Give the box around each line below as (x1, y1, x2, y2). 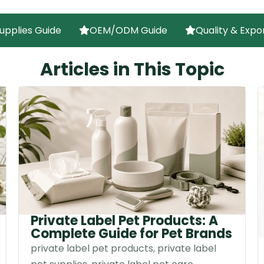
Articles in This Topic (39, 57, 225, 82)
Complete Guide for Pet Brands (30, 224, 232, 243)
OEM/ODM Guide (89, 24, 167, 38)
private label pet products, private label (30, 241, 216, 255)
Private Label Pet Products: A (30, 211, 218, 230)
